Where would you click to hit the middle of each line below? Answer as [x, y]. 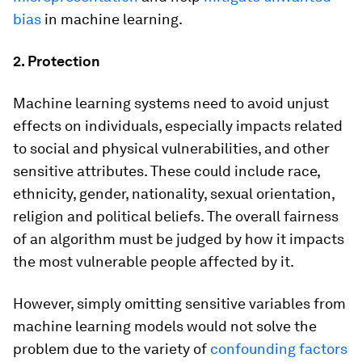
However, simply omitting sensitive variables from [179, 303]
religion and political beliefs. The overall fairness [176, 216]
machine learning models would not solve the [165, 326]
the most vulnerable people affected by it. [154, 261]
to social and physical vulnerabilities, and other [171, 148]
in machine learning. [112, 19]
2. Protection [57, 61]
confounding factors [279, 349]
